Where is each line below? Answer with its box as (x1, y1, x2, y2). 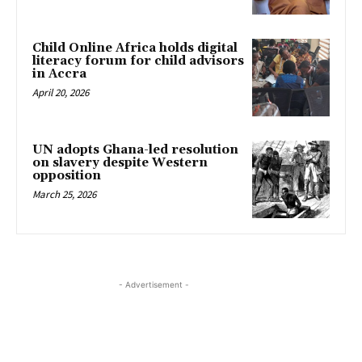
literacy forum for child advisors (32, 53, 244, 69)
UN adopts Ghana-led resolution (32, 142, 238, 158)
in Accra (32, 66, 86, 82)
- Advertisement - (118, 279, 189, 289)
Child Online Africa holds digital (32, 40, 238, 57)
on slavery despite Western (32, 155, 208, 171)
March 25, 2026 (32, 187, 96, 202)
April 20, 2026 (32, 86, 89, 100)
